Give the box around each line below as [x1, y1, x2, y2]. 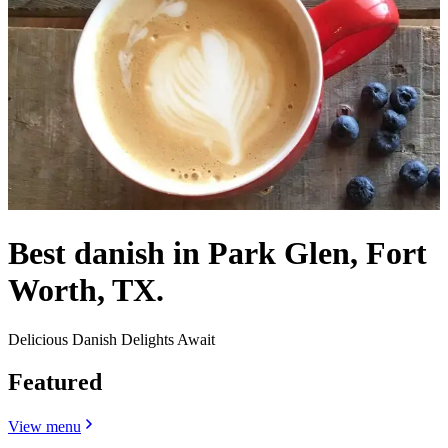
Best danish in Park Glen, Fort [8, 235, 427, 272]
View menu [8, 417, 81, 435]
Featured [8, 368, 102, 395]
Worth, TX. [8, 272, 164, 309]
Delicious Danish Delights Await [8, 330, 215, 348]
